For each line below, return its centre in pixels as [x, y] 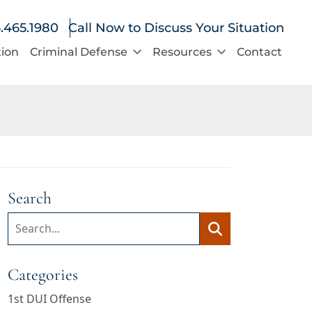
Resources [182, 52]
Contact [259, 52]
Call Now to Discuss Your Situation [176, 28]
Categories [43, 275]
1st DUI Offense [49, 299]
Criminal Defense [78, 52]
